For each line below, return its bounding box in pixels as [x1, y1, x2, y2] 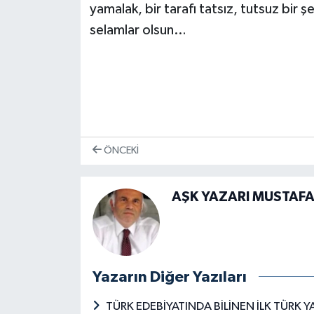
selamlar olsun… [89, 22, 186, 37]
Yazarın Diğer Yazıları [92, 268, 247, 285]
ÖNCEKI [101, 145, 139, 156]
